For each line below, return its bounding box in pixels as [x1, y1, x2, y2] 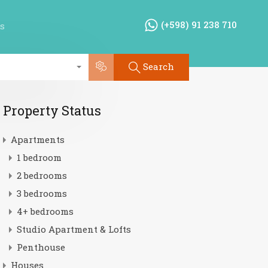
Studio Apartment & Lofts [16, 223, 131, 235]
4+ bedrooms [16, 205, 74, 217]
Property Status [2, 102, 101, 119]
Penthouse [16, 241, 65, 253]
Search [143, 60, 174, 72]
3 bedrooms [16, 187, 67, 199]
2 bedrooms [16, 169, 67, 181]
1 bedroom [16, 151, 62, 163]
